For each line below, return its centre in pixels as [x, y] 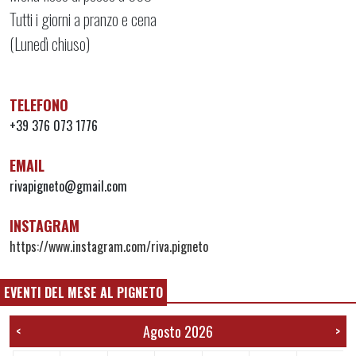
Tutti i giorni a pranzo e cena [83, 19]
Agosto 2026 [178, 331]
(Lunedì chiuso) [50, 43]
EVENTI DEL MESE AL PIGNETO [83, 292]
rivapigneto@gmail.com [68, 186]
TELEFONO [39, 105]
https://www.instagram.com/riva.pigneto [109, 246]
